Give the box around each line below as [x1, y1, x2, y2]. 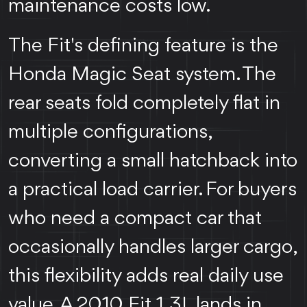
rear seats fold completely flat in [8, 93, 280, 114]
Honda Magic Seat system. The [8, 64, 276, 86]
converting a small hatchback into [8, 151, 297, 172]
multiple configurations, [8, 122, 210, 143]
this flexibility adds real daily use [8, 266, 284, 287]
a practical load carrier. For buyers [8, 180, 297, 201]
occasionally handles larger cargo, [8, 237, 295, 258]
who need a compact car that [8, 208, 262, 230]
